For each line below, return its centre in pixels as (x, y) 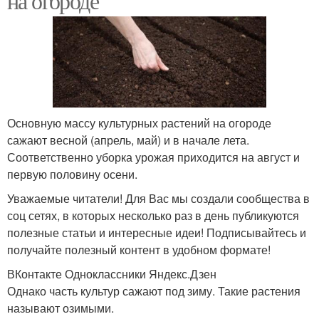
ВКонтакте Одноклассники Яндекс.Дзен (112, 274)
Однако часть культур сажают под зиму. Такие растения (154, 291)
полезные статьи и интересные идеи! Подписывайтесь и (157, 233)
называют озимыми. (61, 308)
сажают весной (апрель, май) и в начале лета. (128, 140)
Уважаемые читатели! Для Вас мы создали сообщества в (158, 199)
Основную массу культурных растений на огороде (139, 123)
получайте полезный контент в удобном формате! (139, 250)
